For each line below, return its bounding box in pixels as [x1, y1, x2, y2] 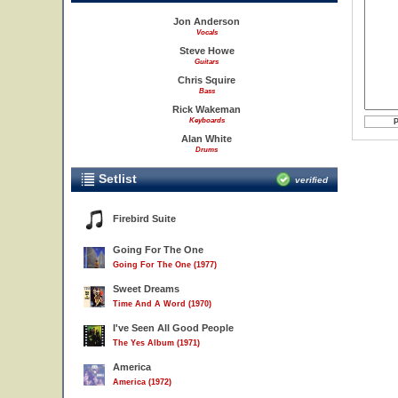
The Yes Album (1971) [113, 338, 200, 347]
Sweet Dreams [113, 283, 179, 294]
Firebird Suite [113, 213, 176, 224]
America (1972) [113, 378, 171, 386]
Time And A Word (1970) [113, 299, 211, 308]
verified [295, 175, 328, 185]
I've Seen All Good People [113, 322, 234, 333]
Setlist [95, 171, 137, 186]
